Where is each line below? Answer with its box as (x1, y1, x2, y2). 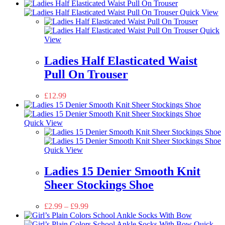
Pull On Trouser (44, 68, 128, 81)
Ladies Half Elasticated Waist (44, 54, 197, 68)
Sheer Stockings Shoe (44, 178, 154, 192)
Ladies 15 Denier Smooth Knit (44, 165, 200, 178)
